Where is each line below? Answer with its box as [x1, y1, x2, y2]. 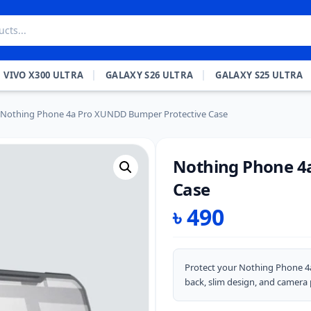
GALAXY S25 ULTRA [215, 69, 303, 81]
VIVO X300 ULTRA [3, 69, 84, 81]
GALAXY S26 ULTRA [106, 69, 194, 81]
